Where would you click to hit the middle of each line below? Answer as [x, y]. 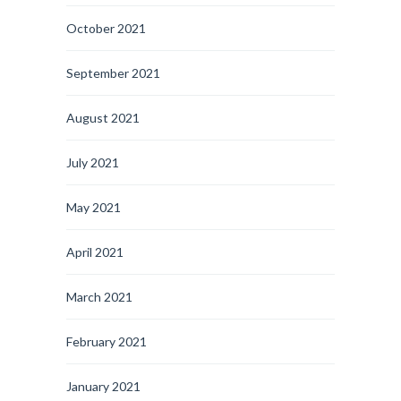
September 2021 [113, 73]
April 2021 [95, 252]
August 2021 [103, 118]
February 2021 [107, 341]
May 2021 [94, 207]
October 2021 [106, 28]
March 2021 [99, 297]
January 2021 [103, 386]
